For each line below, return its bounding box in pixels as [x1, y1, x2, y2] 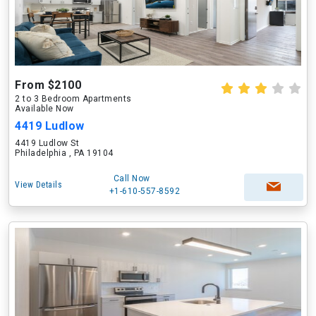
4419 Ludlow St [15, 138, 79, 148]
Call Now [113, 174, 150, 183]
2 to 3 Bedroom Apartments [15, 94, 132, 104]
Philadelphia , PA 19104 [15, 148, 114, 158]
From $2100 [15, 78, 81, 92]
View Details [15, 180, 62, 190]
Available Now [15, 104, 74, 114]
